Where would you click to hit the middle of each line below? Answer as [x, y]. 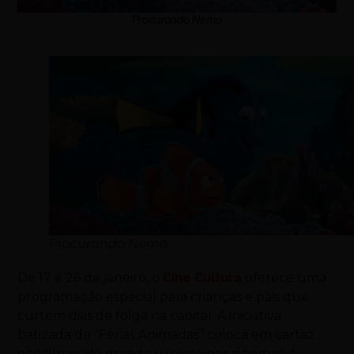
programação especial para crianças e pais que [164, 296]
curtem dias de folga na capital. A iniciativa [150, 315]
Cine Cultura [203, 277]
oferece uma [284, 277]
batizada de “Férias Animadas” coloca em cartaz [166, 334]
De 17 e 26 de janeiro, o [90, 277]
